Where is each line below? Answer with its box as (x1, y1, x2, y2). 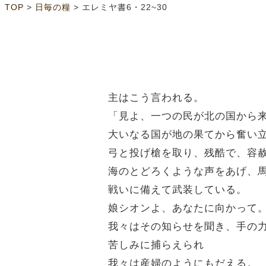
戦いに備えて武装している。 (108, 184, 247, 195)
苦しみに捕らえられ (108, 239, 204, 251)
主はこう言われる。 (108, 92, 204, 103)
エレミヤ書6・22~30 (82, 3, 167, 12)
